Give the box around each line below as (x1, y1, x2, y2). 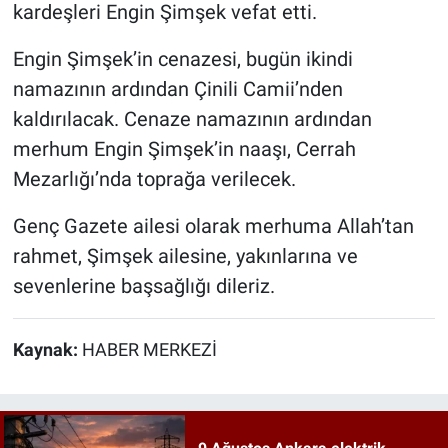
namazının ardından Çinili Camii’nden (12, 76, 343, 101)
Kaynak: (12, 339, 82, 360)
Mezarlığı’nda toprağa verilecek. (12, 166, 296, 191)
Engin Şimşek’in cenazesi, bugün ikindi (12, 46, 353, 71)
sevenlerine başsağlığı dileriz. (12, 273, 275, 298)
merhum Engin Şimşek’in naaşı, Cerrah (12, 136, 356, 161)
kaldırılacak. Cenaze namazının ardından (12, 106, 372, 131)
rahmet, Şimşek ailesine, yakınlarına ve (12, 243, 358, 268)
